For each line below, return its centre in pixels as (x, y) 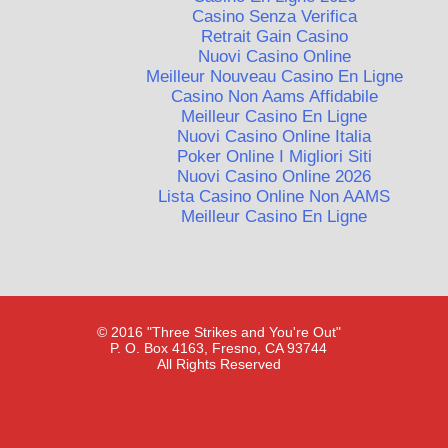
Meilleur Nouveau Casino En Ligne (274, 77)
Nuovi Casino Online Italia (274, 137)
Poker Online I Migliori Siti (274, 157)
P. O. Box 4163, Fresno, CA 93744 (219, 348)
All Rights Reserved (218, 364)
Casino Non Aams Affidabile (274, 97)
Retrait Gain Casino (274, 37)
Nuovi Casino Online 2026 (274, 177)
